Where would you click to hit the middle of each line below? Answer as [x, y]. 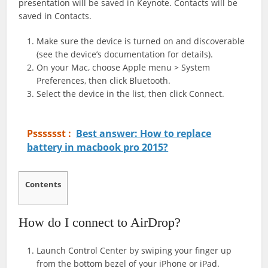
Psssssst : [49, 133]
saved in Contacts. [55, 16]
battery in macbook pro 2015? [98, 147]
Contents [43, 184]
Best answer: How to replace [144, 133]
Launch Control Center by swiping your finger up [134, 251]
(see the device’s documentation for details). [125, 54]
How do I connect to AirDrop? [100, 223]
